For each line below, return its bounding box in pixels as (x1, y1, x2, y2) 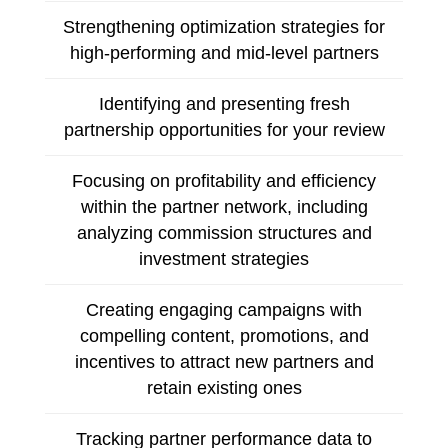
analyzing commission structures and (76, 222, 372, 243)
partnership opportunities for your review (63, 119, 385, 140)
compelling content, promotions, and (79, 325, 369, 346)
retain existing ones (146, 377, 302, 398)
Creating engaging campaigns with (86, 299, 362, 320)
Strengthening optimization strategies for (63, 16, 385, 37)
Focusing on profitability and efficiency (72, 170, 376, 191)
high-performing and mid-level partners (69, 42, 379, 63)
